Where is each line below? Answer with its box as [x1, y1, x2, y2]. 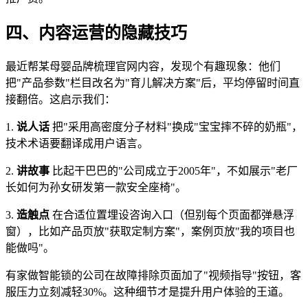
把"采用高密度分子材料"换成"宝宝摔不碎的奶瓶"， [49, 121, 302, 133]
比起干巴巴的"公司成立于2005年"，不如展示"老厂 [49, 165, 298, 177]
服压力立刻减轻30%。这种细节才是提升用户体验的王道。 [5, 286, 289, 298]
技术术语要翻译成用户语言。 [5, 137, 148, 150]
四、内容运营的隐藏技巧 [5, 24, 187, 43]
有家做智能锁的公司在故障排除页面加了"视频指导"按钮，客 [5, 269, 301, 282]
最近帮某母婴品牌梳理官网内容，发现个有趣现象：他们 [5, 60, 280, 73]
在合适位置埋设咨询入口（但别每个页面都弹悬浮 [49, 209, 294, 221]
